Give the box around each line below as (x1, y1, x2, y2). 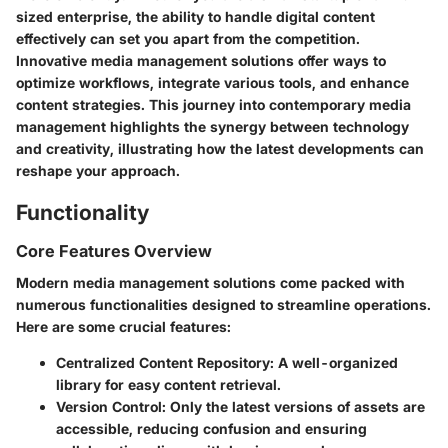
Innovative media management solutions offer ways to (16, 51, 386, 69)
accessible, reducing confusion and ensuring (56, 420, 367, 438)
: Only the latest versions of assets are (162, 398, 425, 416)
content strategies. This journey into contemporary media (16, 95, 411, 113)
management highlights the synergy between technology (16, 117, 409, 135)
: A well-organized (270, 354, 398, 372)
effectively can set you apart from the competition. (16, 29, 360, 47)
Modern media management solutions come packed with (16, 274, 405, 292)
